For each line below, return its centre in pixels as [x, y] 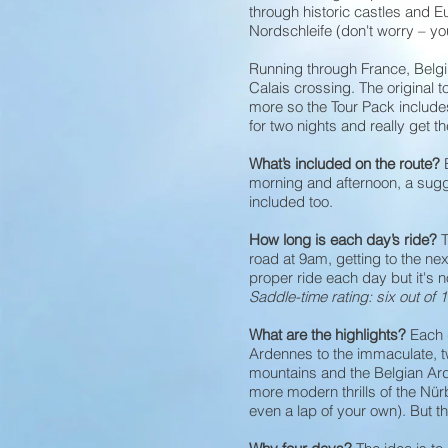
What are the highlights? [329, 335]
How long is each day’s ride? [343, 240]
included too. [291, 202]
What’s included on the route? [346, 164]
